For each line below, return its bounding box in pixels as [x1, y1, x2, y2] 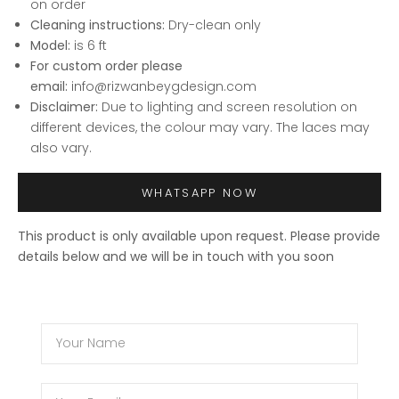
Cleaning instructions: [30, 16, 165, 35]
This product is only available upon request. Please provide [18, 226, 380, 245]
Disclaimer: [30, 98, 102, 117]
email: [30, 77, 68, 96]
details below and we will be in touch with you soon [18, 247, 334, 265]
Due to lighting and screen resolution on [102, 98, 357, 117]
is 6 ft [74, 37, 107, 55]
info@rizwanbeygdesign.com [71, 77, 256, 96]
